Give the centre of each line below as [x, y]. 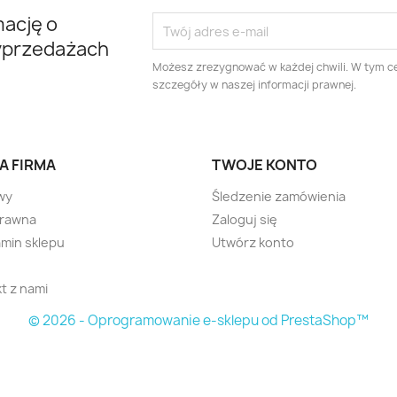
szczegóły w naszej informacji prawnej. [255, 85]
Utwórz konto [253, 242]
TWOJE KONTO [265, 165]
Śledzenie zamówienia [279, 196]
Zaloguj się [245, 219]
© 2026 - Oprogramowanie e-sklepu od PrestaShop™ [198, 320]
